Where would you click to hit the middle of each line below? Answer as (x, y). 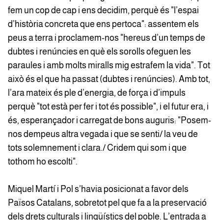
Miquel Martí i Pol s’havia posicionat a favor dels (98, 189)
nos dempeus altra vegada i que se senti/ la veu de (103, 134)
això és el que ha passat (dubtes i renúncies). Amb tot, (109, 79)
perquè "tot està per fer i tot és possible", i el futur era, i (108, 107)
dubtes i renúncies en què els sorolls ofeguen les (99, 52)
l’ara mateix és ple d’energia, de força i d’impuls (97, 93)
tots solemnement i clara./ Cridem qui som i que (97, 148)
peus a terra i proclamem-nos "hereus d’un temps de (107, 38)
